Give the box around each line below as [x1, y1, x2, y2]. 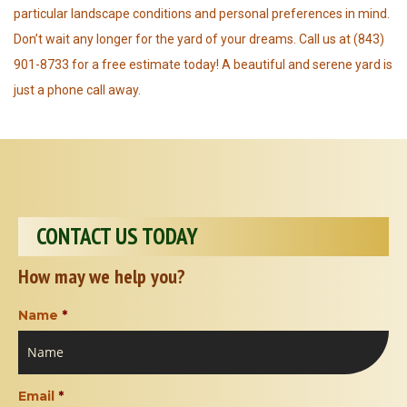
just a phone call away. [14, 83, 141, 98]
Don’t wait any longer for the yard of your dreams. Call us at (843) [14, 32, 384, 47]
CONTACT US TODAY [36, 222, 199, 252]
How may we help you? [18, 263, 185, 290]
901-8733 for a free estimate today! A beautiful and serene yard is [14, 57, 392, 73]
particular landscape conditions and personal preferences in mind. [14, 6, 390, 22]
